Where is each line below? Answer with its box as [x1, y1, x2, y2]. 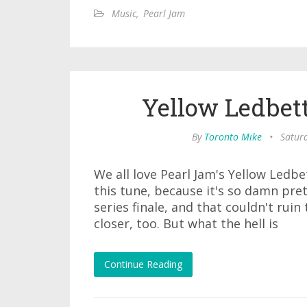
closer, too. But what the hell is [94, 215, 278, 232]
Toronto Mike [204, 130, 262, 143]
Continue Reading [104, 258, 182, 271]
